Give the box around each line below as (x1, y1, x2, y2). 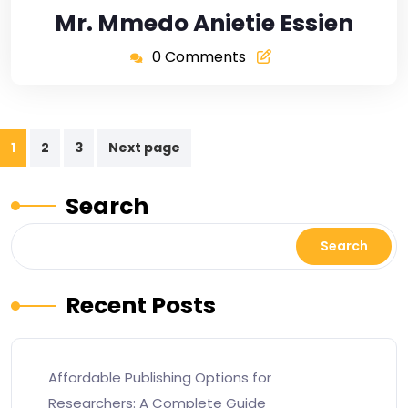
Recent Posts (66, 289, 216, 321)
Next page (108, 138, 180, 157)
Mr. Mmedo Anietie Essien (55, 6, 353, 39)
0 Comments (151, 46, 246, 67)
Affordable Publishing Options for (48, 367, 271, 387)
